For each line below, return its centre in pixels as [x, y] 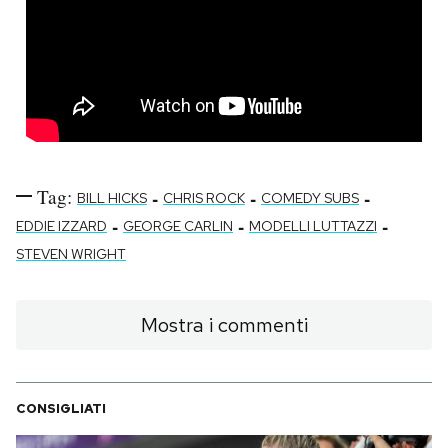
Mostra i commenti [224, 324]
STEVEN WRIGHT [71, 253]
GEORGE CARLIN [178, 225]
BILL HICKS [112, 197]
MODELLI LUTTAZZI [313, 225]
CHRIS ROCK [204, 197]
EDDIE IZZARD [61, 225]
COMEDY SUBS [310, 197]
